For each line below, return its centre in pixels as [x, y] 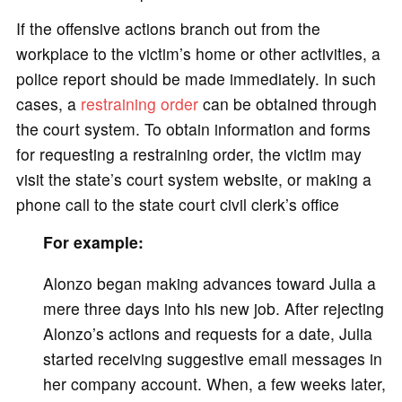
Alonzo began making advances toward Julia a [209, 283]
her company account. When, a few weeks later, [214, 383]
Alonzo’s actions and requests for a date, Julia [207, 333]
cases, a [48, 104]
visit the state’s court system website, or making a [193, 179]
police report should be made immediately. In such [196, 79]
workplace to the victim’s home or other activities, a [198, 54]
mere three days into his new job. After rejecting [213, 308]
